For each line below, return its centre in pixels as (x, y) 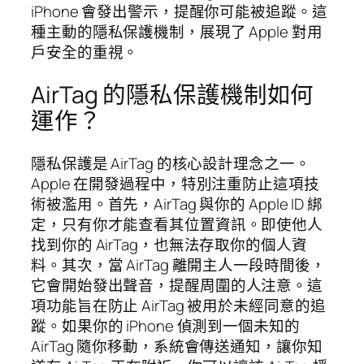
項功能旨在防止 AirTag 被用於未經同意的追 (178, 305)
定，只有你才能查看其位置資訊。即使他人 (177, 224)
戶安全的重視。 (85, 52)
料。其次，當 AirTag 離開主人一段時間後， (178, 264)
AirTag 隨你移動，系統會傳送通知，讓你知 (177, 346)
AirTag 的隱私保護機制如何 (173, 95)
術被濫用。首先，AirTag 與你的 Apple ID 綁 (177, 204)
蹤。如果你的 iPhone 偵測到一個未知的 (165, 325)
